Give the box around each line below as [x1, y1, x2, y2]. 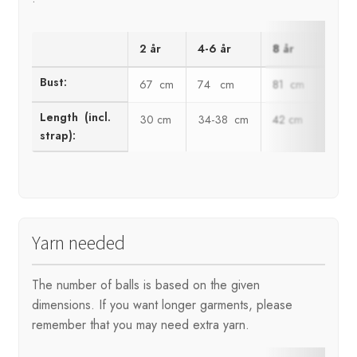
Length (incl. [40, 109, 112, 126]
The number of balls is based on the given [31, 276, 260, 295]
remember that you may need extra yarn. [31, 316, 249, 335]
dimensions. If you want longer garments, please [31, 296, 292, 315]
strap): [40, 127, 76, 144]
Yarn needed [31, 230, 125, 256]
